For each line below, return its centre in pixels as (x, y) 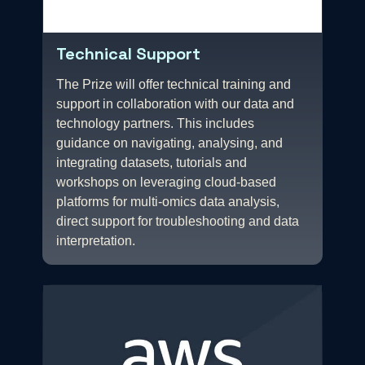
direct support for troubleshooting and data (178, 221)
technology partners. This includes (155, 123)
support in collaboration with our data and (175, 103)
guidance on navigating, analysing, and (169, 143)
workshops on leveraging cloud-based (166, 182)
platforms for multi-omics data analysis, (168, 201)
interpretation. (96, 240)
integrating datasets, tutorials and (152, 162)
